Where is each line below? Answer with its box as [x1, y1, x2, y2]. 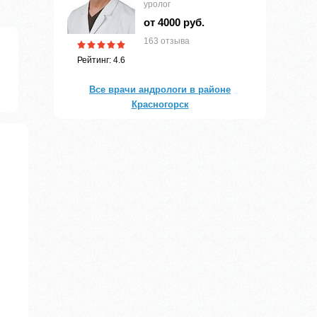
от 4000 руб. [144, 16, 204, 29]
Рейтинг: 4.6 [77, 55, 125, 66]
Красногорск [131, 99, 189, 110]
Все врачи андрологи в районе [89, 84, 231, 96]
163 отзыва [144, 36, 190, 47]
